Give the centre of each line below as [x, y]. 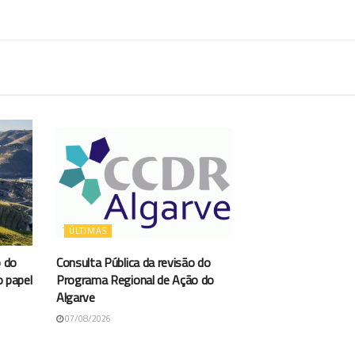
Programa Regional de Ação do [136, 279]
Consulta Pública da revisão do [134, 262]
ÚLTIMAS [88, 230]
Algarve [76, 297]
